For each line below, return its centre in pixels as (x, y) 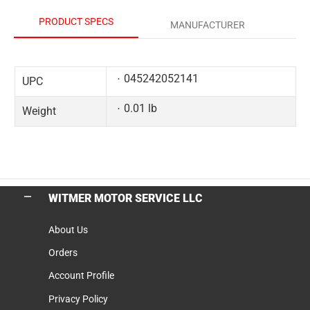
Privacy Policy (78, 299)
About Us (68, 229)
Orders (63, 252)
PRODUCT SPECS (76, 21)
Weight (39, 111)
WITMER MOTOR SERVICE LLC (126, 198)
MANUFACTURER (208, 25)
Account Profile (81, 276)
